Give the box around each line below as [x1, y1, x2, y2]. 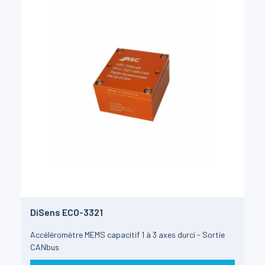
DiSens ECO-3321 [30, 206, 103, 218]
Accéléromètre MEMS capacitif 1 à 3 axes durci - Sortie [30, 230, 225, 240]
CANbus [30, 242, 59, 253]
